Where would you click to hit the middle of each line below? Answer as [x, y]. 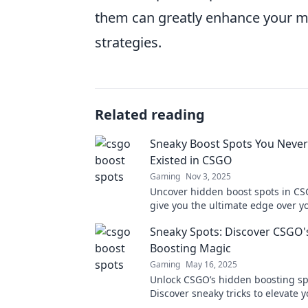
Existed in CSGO [191, 160]
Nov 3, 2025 [208, 176]
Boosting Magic [190, 248]
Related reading [150, 114]
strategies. [128, 42]
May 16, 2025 [211, 264]
